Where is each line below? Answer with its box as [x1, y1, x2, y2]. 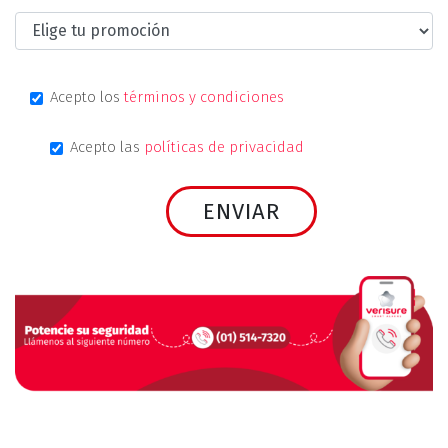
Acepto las [70, 137, 144, 156]
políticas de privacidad [144, 137, 304, 156]
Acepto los [50, 87, 124, 106]
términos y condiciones [124, 87, 284, 106]
